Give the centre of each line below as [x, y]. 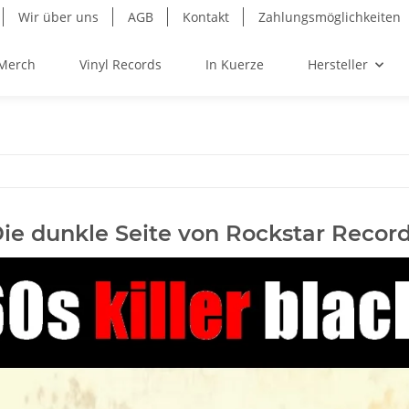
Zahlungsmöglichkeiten [330, 17]
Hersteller [337, 65]
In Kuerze [234, 65]
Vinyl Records [120, 65]
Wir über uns [58, 17]
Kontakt [206, 17]
